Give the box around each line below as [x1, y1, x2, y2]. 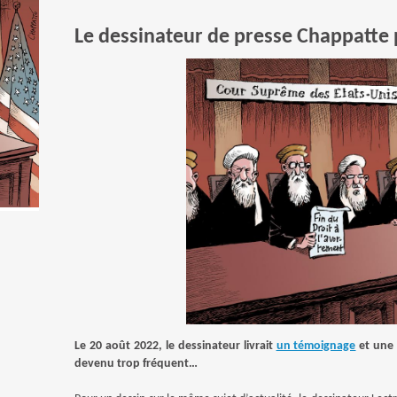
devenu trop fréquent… [74, 357, 198, 370]
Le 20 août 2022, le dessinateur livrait [74, 339, 276, 353]
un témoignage [276, 339, 356, 353]
